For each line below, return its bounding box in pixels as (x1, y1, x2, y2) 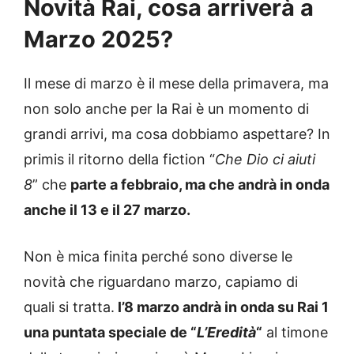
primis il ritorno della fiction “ (24, 151, 215, 168)
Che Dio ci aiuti (215, 151, 315, 168)
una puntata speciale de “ (24, 324, 197, 341)
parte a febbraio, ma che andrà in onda (70, 176, 330, 194)
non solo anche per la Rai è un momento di (24, 100, 309, 118)
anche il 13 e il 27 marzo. (24, 201, 190, 219)
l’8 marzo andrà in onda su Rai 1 (115, 299, 329, 316)
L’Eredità (197, 324, 256, 341)
